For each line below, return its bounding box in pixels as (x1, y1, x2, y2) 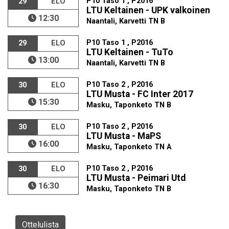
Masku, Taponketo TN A (86, 143, 172, 152)
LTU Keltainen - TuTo (86, 47, 174, 58)
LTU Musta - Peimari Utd (86, 173, 186, 184)
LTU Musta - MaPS (86, 131, 162, 142)
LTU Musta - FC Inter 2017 (86, 89, 194, 100)
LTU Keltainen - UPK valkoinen (86, 5, 211, 16)
